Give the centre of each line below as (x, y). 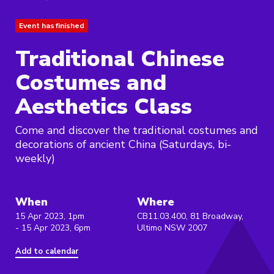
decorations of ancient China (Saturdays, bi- (123, 145)
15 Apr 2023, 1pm (50, 217)
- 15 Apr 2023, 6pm (53, 228)
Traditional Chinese (120, 59)
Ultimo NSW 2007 (172, 228)
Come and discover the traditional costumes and (137, 131)
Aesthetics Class (104, 107)
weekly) (35, 159)
